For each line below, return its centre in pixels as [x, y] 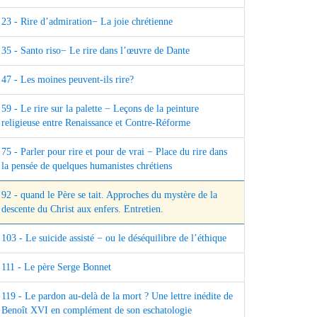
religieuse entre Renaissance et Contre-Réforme [96, 123]
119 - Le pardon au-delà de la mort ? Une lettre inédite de [117, 296]
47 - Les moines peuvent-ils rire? [68, 80]
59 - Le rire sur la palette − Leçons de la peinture [100, 109]
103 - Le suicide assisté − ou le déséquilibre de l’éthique [114, 238]
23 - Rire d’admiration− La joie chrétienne [87, 22]
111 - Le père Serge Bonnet [56, 267]
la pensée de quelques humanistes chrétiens [87, 166]
